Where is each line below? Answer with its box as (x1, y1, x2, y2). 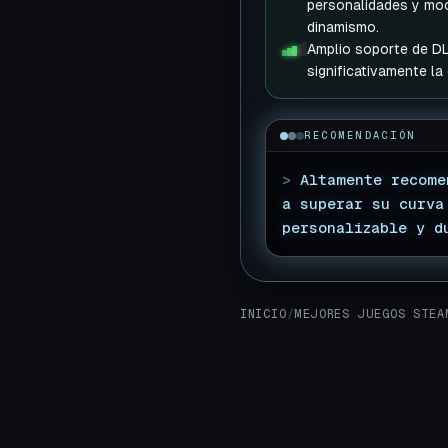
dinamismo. (307, 19, 379, 35)
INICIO (240, 307, 287, 321)
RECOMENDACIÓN (304, 129, 417, 141)
